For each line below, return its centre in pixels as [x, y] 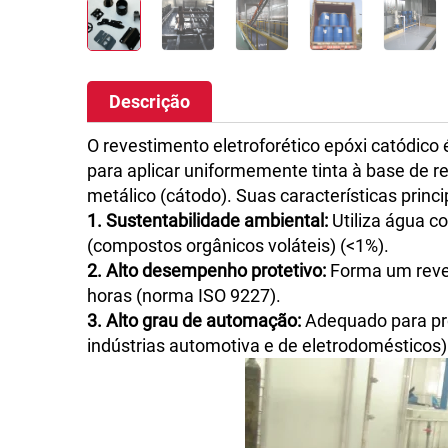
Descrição [149, 101]
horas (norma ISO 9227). [184, 295]
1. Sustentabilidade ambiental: [209, 220]
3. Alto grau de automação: [196, 320]
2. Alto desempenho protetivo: [208, 270]
